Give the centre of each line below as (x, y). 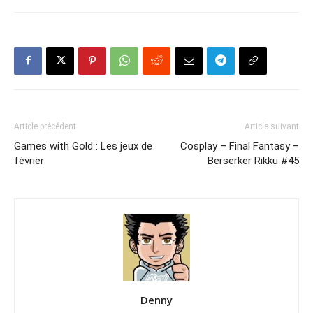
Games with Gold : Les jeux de (83, 146)
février (29, 160)
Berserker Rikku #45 (253, 160)
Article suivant (272, 126)
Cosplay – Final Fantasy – (240, 146)
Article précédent (45, 126)
